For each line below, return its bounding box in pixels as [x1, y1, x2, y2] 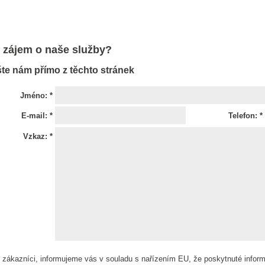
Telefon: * [228, 111, 263, 121]
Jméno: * [20, 91, 53, 100]
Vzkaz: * [23, 132, 53, 141]
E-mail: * [21, 111, 53, 121]
